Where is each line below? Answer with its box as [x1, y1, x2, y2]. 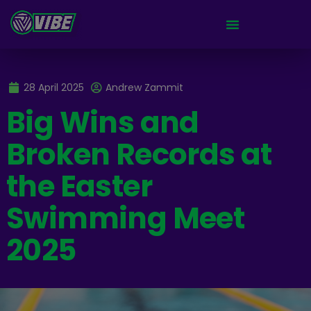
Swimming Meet [6, 198, 245, 239]
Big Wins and [6, 102, 199, 144]
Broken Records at [6, 134, 272, 176]
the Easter [6, 166, 152, 208]
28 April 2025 [24, 81, 85, 95]
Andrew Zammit [106, 81, 184, 95]
